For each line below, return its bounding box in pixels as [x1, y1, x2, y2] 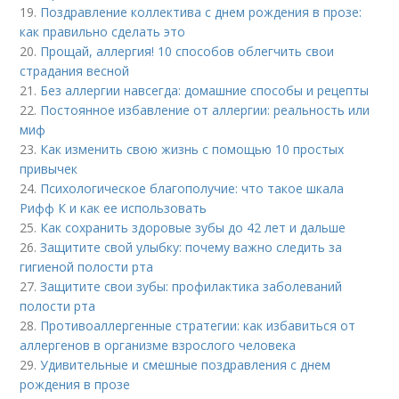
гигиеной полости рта [20, 258, 154, 276]
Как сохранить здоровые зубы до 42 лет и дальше [40, 219, 346, 237]
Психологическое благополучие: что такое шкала [40, 180, 345, 198]
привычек [20, 160, 78, 178]
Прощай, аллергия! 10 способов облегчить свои [40, 43, 335, 61]
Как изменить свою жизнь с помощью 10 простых [40, 141, 345, 159]
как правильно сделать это [20, 23, 186, 41]
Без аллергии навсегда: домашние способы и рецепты [40, 82, 370, 100]
